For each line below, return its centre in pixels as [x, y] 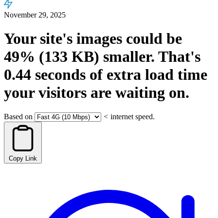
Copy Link [23, 158]
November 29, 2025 [35, 15]
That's [178, 57]
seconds [58, 75]
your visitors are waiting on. [97, 93]
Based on [18, 116]
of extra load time [146, 75]
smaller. [127, 57]
